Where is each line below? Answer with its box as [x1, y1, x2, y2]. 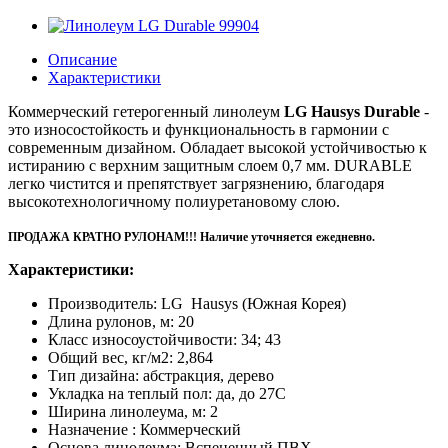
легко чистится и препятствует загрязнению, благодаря [8, 175, 384, 192]
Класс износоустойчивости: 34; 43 [48, 331, 281, 348]
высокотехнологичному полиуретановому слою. [8, 193, 340, 210]
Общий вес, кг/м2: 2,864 [48, 349, 213, 366]
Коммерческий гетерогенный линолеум [8, 103, 284, 120]
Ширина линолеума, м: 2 [48, 403, 218, 420]
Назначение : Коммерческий [48, 421, 241, 438]
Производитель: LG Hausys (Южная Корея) [48, 295, 346, 312]
